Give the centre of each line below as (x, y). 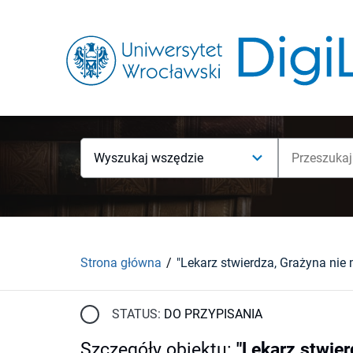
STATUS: (136, 314)
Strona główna (121, 262)
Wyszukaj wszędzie (149, 158)
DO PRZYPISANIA (213, 314)
